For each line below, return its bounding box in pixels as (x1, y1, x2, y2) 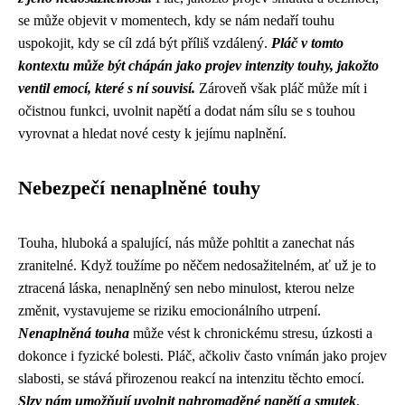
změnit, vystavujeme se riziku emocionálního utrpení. (18, 303, 321, 318)
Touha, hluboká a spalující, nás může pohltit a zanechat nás (18, 235, 354, 250)
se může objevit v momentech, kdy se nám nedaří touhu (18, 13, 334, 28)
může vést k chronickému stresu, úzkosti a (129, 325, 372, 341)
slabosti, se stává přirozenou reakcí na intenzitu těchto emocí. (18, 371, 364, 386)
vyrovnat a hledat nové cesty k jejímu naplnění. (18, 126, 287, 141)
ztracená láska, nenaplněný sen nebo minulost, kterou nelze (18, 280, 354, 296)
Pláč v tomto (271, 35, 344, 51)
